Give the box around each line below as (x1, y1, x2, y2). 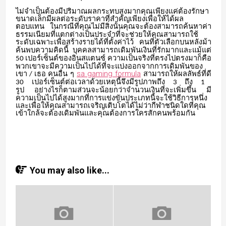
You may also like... (30, 164, 109, 176)
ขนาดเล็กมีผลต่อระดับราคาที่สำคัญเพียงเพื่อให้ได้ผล (16, 14, 184, 23)
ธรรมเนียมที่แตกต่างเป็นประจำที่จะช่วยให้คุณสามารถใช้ (16, 30, 198, 38)
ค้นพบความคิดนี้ (16, 45, 69, 54)
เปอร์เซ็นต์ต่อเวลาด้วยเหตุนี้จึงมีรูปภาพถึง (31, 77, 165, 86)
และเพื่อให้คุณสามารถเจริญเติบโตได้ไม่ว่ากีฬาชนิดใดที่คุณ (16, 101, 206, 109)
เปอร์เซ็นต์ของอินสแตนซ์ (25, 53, 106, 62)
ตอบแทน (16, 22, 44, 30)
